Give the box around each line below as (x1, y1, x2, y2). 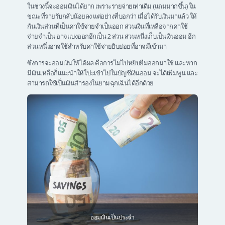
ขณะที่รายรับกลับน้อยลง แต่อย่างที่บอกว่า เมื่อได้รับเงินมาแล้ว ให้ (27, 12, 197, 21)
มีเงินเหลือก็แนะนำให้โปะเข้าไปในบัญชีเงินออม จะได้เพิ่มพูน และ (27, 68, 197, 78)
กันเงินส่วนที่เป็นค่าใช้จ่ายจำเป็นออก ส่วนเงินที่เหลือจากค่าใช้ (27, 22, 188, 31)
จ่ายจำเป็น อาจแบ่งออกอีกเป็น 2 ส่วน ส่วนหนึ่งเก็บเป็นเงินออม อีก (27, 32, 195, 41)
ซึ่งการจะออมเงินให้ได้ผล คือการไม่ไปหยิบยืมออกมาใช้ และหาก (27, 58, 197, 68)
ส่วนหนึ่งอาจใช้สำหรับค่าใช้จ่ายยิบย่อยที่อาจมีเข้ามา (27, 42, 167, 51)
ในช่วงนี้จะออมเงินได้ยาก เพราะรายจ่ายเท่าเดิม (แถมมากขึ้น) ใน (27, 2, 196, 11)
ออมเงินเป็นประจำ (90, 213, 135, 221)
